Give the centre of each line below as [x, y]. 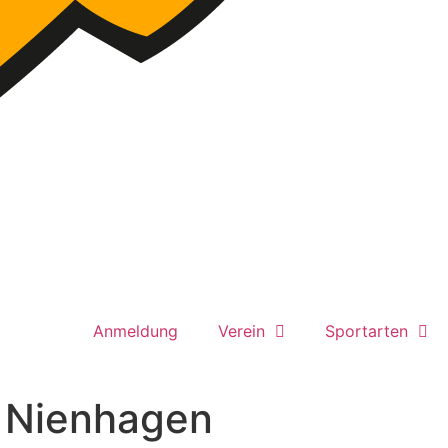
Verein [241, 331]
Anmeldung [135, 331]
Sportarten [366, 331]
